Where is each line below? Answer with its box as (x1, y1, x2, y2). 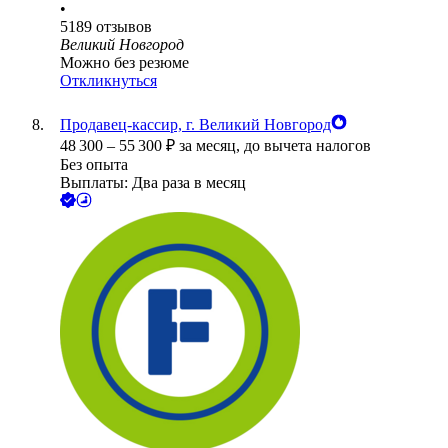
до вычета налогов (244, 137, 371, 155)
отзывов (96, 18, 152, 36)
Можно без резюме (60, 54, 189, 72)
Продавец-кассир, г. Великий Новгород (60, 116, 331, 134)
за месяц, (179, 137, 244, 155)
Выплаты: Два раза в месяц (60, 174, 246, 192)
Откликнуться (60, 72, 157, 90)
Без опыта (60, 156, 128, 174)
